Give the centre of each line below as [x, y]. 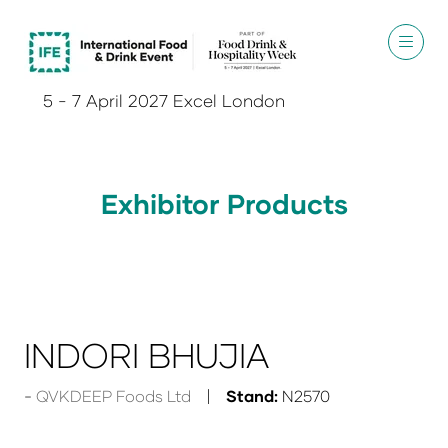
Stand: [252, 395]
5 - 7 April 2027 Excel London [163, 100]
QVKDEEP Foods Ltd [113, 395]
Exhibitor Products [224, 203]
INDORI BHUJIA [146, 354]
